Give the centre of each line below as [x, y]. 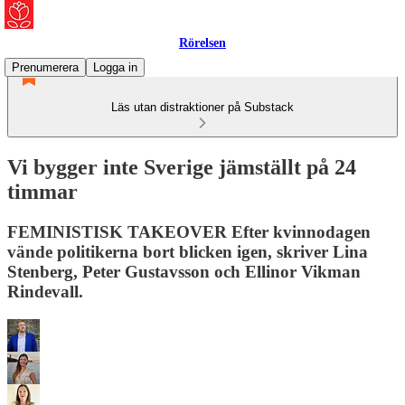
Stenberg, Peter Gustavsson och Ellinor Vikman [184, 271]
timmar [42, 191]
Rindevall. [45, 291]
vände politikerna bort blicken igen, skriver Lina [188, 251]
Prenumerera [45, 67]
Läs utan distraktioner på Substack [202, 107]
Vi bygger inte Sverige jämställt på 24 [182, 167]
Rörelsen [202, 43]
